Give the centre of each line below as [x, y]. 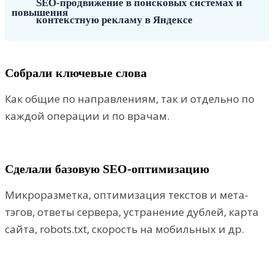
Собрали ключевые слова [76, 72]
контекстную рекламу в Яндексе [114, 20]
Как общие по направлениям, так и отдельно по [130, 98]
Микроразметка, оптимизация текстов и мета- [127, 194]
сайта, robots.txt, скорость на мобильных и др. [124, 229]
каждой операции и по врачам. [87, 116]
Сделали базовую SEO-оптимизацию [107, 168]
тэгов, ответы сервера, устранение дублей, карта [132, 212]
